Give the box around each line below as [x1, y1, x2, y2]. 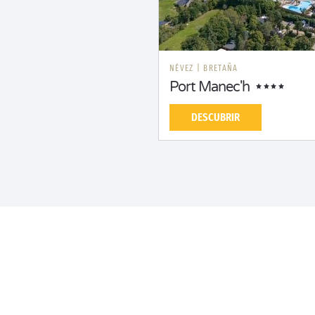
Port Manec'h [169, 79, 250, 96]
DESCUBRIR [191, 110, 240, 124]
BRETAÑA [203, 63, 238, 73]
